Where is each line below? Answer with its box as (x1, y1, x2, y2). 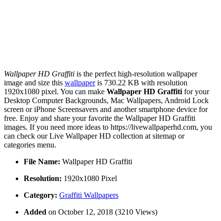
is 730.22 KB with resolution (95, 78, 187, 87)
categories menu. (4, 141, 56, 149)
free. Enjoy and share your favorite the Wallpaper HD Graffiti (4, 114, 195, 123)
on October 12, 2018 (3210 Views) (48, 208, 157, 217)
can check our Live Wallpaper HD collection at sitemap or (4, 132, 184, 141)
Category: (24, 191, 57, 200)
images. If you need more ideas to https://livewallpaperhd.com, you (4, 123, 212, 132)
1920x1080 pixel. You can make (4, 87, 107, 96)
